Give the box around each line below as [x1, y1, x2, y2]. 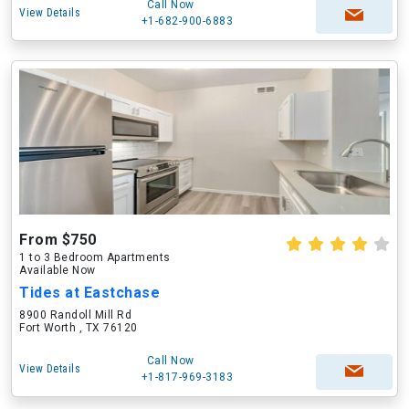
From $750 [19, 231, 97, 248]
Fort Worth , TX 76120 [19, 321, 138, 334]
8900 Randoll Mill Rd [19, 309, 131, 321]
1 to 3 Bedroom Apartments [19, 251, 171, 264]
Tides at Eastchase [19, 284, 160, 301]
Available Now [19, 264, 96, 277]
